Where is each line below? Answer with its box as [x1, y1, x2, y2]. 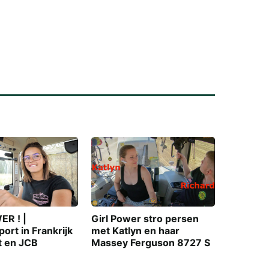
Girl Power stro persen [91, 212, 199, 225]
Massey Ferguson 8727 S [91, 236, 210, 249]
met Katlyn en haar [91, 224, 180, 237]
